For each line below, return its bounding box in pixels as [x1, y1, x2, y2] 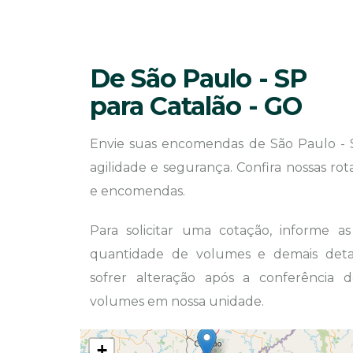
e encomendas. [90, 184, 185, 199]
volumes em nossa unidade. [90, 294, 264, 309]
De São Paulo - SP [90, 63, 307, 94]
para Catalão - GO [90, 91, 302, 121]
